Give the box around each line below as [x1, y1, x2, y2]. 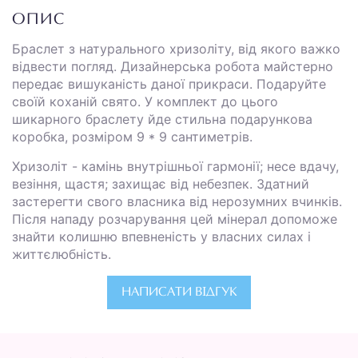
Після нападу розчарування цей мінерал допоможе [12, 210, 337, 227]
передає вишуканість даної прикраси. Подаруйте [12, 75, 326, 92]
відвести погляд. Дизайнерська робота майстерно [12, 58, 333, 74]
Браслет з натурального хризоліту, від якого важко [12, 40, 340, 57]
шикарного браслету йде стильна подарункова [12, 110, 312, 127]
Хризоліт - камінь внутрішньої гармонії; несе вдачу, [12, 157, 339, 174]
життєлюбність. [12, 245, 111, 262]
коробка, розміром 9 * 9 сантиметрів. [12, 128, 253, 145]
